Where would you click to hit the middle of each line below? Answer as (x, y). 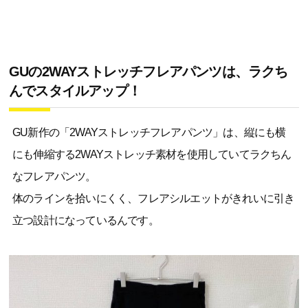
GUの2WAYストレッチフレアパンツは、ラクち (148, 71)
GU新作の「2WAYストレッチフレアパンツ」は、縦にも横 (149, 132)
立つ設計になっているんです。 (86, 220)
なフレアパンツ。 (54, 176)
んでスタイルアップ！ (75, 91)
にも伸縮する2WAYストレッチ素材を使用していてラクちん (152, 154)
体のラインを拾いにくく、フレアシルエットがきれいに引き (154, 198)
